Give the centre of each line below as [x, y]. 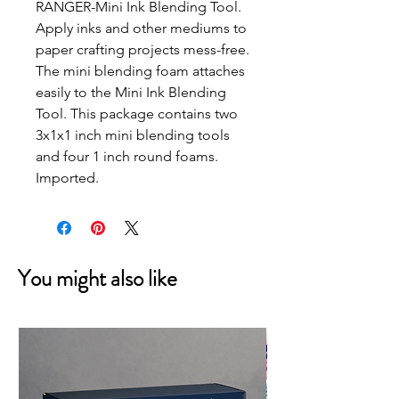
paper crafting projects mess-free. [142, 49]
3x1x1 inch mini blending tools [133, 135]
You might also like [98, 279]
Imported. [67, 178]
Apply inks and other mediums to [141, 28]
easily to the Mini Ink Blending [131, 92]
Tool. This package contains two [137, 114]
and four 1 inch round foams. [127, 156]
